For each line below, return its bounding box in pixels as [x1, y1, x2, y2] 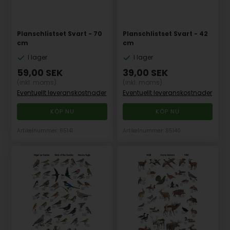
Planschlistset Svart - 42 [123, 29, 208, 39]
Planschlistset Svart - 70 [17, 29, 103, 39]
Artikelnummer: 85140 [123, 127, 181, 135]
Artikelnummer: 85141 [17, 127, 73, 135]
